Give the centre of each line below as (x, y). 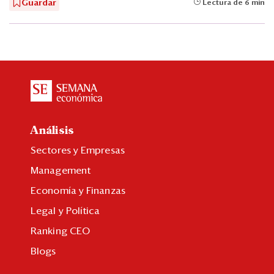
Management (61, 170)
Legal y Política (65, 211)
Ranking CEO (61, 231)
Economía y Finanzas (78, 191)
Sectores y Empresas (78, 150)
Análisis (52, 131)
